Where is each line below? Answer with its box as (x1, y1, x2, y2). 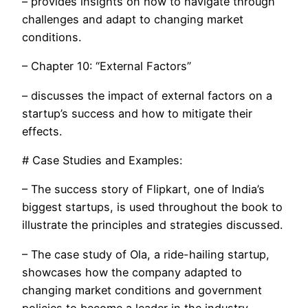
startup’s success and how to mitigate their (22, 106, 252, 120)
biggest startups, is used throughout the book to (22, 200, 283, 214)
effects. (22, 124, 62, 138)
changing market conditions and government (22, 283, 262, 297)
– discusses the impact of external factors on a (22, 88, 272, 102)
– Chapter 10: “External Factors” (22, 59, 191, 74)
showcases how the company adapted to (22, 265, 242, 279)
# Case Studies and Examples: (22, 153, 182, 167)
